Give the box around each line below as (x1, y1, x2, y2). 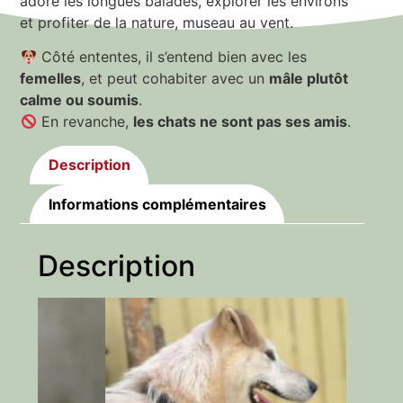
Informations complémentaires (48, 194, 266, 213)
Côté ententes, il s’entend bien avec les (36, 48, 307, 67)
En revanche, (36, 112, 133, 131)
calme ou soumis (20, 91, 139, 110)
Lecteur (37, 298, 89, 317)
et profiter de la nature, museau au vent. (20, 13, 294, 31)
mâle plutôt (269, 69, 349, 88)
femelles (20, 69, 82, 88)
